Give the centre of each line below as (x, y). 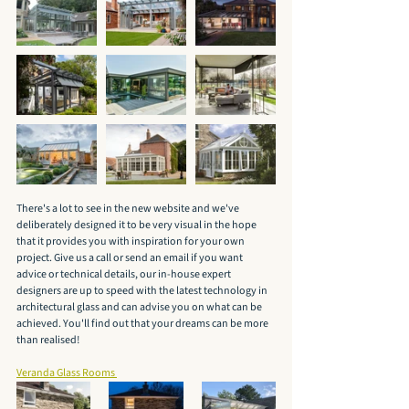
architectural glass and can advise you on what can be (140, 307)
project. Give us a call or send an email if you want (131, 258)
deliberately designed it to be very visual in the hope (137, 225)
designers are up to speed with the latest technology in (143, 291)
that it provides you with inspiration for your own (131, 241)
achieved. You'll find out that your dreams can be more (143, 324)
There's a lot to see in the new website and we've (129, 209)
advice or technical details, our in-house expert (125, 274)
